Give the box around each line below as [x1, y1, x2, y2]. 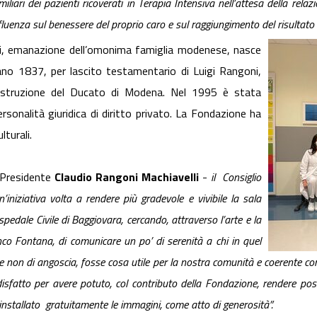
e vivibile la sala [188, 190, 262, 207]
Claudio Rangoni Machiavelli [54, 168, 202, 185]
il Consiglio [211, 168, 261, 185]
